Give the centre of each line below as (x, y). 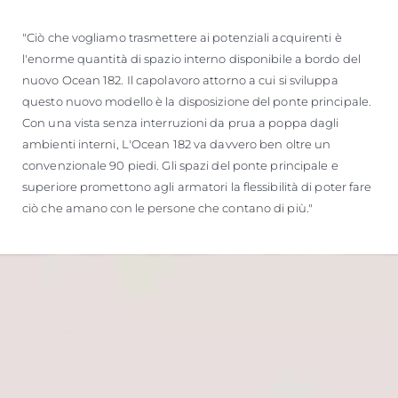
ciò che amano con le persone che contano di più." (167, 207)
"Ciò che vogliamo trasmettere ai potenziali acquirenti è (182, 37)
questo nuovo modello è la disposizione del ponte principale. (197, 101)
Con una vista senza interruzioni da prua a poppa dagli (181, 122)
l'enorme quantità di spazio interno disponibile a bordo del (191, 58)
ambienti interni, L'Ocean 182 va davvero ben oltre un (177, 143)
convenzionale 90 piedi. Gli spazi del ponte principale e (180, 165)
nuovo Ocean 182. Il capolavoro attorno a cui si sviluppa (180, 80)
